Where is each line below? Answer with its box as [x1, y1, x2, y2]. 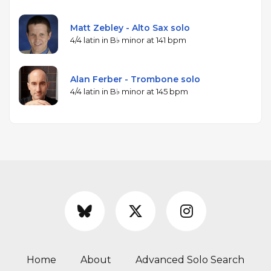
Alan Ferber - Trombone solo [70, 74, 200, 85]
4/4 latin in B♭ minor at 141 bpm [70, 35, 186, 45]
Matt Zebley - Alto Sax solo [70, 22, 190, 34]
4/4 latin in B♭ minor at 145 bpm [70, 87, 188, 97]
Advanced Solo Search [135, 254, 244, 266]
